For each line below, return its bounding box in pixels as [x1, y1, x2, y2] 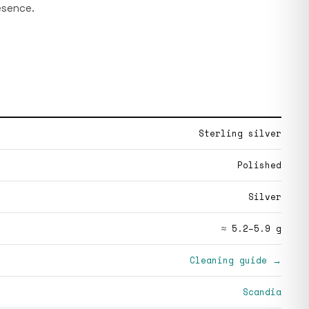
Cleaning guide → [190, 253, 281, 267]
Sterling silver [199, 126, 281, 140]
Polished [237, 158, 281, 172]
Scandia [243, 285, 281, 299]
